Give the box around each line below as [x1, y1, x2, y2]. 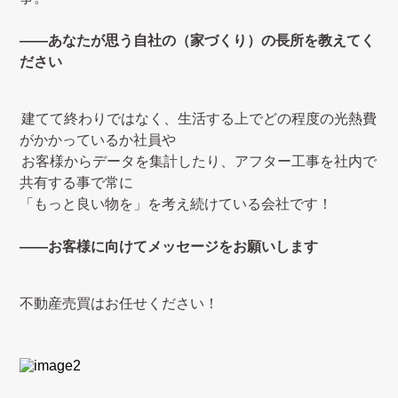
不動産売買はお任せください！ [20, 296, 219, 311]
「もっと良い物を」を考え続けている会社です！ [20, 196, 333, 211]
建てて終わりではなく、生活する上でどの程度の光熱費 [21, 111, 377, 126]
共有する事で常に [20, 175, 134, 190]
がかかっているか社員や [20, 132, 177, 147]
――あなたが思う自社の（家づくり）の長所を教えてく [20, 33, 376, 48]
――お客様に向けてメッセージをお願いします [20, 239, 319, 254]
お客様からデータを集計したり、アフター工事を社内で [21, 154, 377, 169]
